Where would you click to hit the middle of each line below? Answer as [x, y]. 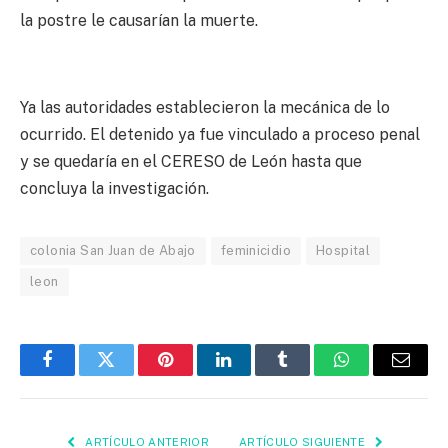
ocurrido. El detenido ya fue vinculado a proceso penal [220, 134]
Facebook [80, 374]
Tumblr [308, 374]
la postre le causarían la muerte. [139, 21]
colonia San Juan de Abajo [113, 250]
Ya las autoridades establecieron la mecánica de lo [205, 107]
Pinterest [195, 374]
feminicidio [256, 250]
